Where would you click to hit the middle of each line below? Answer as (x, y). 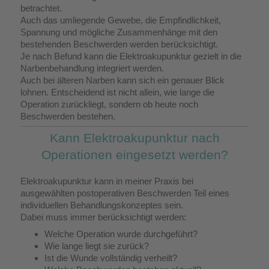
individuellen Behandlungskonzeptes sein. (102, 205)
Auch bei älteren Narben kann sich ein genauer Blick (122, 80)
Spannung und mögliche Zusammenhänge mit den (119, 32)
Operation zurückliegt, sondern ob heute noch (109, 104)
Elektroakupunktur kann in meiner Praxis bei (107, 181)
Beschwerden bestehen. (68, 116)
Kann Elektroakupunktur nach (134, 138)
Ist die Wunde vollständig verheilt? (111, 258)
